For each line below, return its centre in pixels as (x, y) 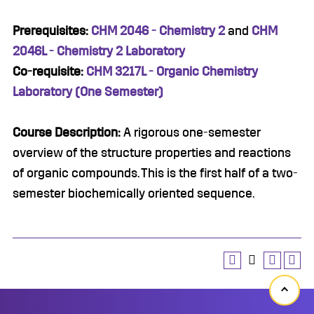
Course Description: (67, 132)
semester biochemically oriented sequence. (134, 193)
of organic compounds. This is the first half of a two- (155, 173)
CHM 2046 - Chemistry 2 (158, 31)
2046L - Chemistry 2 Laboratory (99, 51)
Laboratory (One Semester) (88, 92)
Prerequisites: (50, 31)
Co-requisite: (48, 71)
